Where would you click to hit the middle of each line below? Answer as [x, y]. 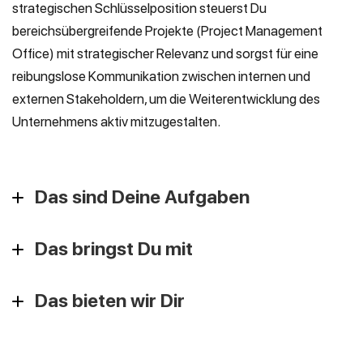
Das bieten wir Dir [110, 301]
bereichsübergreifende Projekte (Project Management [167, 31]
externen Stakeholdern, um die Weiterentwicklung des [166, 99]
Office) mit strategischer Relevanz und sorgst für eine [165, 53]
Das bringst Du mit [114, 249]
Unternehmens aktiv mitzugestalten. [116, 122]
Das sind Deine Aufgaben [142, 197]
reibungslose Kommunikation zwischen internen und [161, 76]
